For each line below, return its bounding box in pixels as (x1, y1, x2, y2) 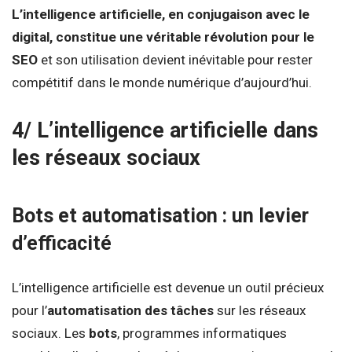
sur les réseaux (214, 302, 306, 319)
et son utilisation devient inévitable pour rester (38, 51, 313, 68)
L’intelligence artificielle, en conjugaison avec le (12, 5, 310, 22)
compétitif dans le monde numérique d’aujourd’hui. (12, 74, 312, 90)
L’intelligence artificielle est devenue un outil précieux (12, 280, 324, 296)
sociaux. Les (12, 325, 89, 342)
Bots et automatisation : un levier (12, 203, 309, 227)
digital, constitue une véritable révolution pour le (12, 28, 314, 45)
